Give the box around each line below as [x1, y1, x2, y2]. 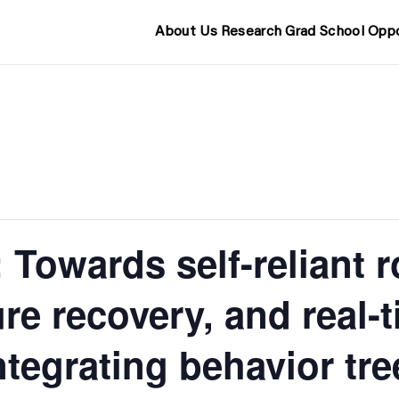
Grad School [285, 25, 364, 39]
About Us [155, 25, 217, 39]
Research [220, 25, 282, 39]
